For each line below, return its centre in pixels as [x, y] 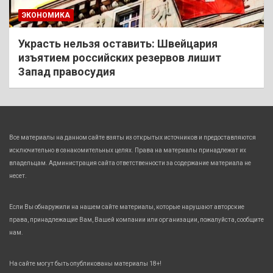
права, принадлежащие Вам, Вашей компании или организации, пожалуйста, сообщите [136, 219]
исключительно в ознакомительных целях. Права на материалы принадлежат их [128, 150]
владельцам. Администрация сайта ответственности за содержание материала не [130, 163]
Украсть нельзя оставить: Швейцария [118, 43]
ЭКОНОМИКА [46, 15]
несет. [18, 175]
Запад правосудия [67, 71]
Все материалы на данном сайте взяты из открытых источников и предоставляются [133, 137]
